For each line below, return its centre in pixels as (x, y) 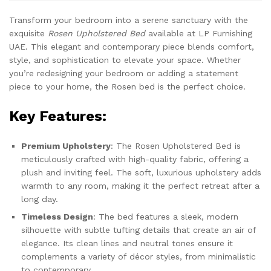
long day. (40, 199)
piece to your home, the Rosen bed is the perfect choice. (127, 86)
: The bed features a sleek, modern (166, 216)
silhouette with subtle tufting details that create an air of (139, 230)
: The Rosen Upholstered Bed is (176, 145)
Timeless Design (57, 216)
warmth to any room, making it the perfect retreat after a (140, 185)
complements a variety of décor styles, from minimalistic (139, 256)
